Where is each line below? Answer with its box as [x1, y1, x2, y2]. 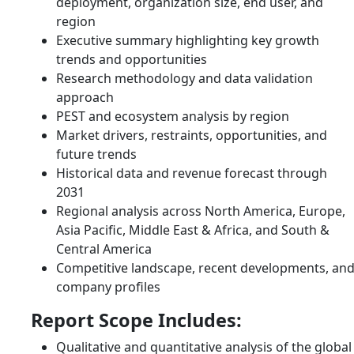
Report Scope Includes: [31, 307, 242, 333]
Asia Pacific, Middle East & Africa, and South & [56, 220, 330, 239]
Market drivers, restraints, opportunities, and [56, 126, 327, 144]
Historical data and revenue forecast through [56, 164, 327, 182]
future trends [56, 145, 137, 163]
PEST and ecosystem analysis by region [56, 107, 289, 125]
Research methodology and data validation [56, 69, 313, 87]
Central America [56, 239, 152, 258]
